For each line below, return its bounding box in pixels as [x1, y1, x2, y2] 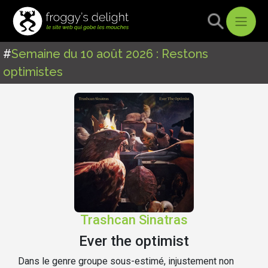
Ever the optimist [79, 233, 189, 249]
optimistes [3, 65, 63, 79]
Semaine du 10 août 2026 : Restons [11, 47, 208, 61]
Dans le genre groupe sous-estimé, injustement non [18, 255, 234, 267]
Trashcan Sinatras [80, 212, 188, 227]
